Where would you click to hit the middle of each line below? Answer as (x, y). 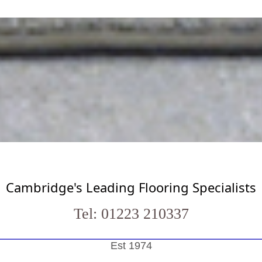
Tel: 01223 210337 (131, 214)
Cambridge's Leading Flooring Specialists (131, 187)
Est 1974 (131, 246)
